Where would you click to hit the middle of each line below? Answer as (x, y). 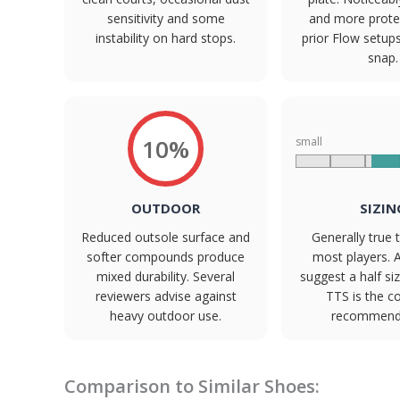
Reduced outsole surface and (166, 237)
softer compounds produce (166, 257)
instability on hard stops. (166, 38)
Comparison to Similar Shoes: (192, 386)
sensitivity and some (166, 18)
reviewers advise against (166, 296)
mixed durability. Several (166, 276)
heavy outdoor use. (166, 316)
